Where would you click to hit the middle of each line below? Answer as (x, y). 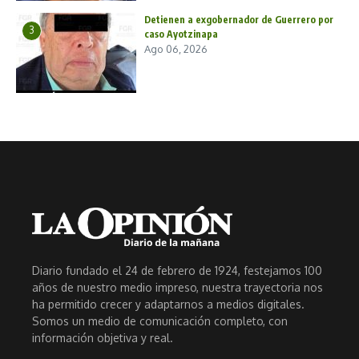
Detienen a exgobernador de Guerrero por (239, 20)
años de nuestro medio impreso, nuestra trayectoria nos (177, 287)
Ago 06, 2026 (176, 49)
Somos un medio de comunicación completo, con (160, 321)
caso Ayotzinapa (181, 34)
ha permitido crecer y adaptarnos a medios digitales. (168, 304)
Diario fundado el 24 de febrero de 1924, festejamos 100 (177, 270)
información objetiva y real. (103, 337)
